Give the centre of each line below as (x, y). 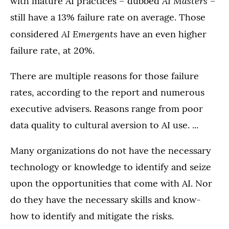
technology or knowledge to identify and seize (111, 167)
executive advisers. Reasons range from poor (107, 109)
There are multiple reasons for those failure (105, 76)
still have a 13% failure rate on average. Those (108, 17)
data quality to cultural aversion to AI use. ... (104, 125)
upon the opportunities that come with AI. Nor (111, 184)
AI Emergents (89, 34)
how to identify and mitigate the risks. (92, 216)
